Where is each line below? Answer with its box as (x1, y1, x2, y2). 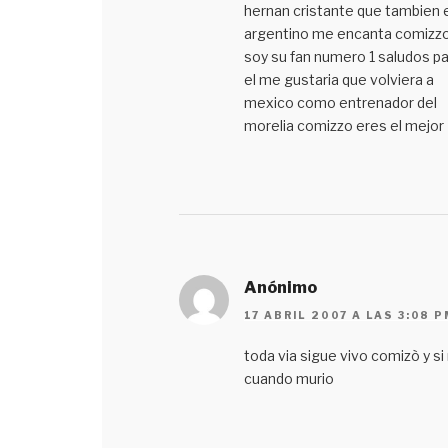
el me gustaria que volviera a (243, 70, 434, 88)
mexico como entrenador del (243, 93, 437, 111)
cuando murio (243, 370, 334, 388)
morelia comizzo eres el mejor (243, 116, 444, 134)
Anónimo (243, 277, 317, 297)
